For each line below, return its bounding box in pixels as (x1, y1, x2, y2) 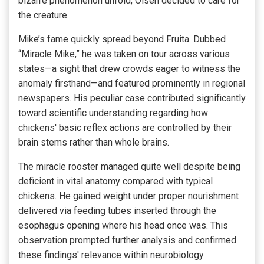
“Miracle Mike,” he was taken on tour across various (18, 48, 230, 60)
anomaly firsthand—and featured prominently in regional (18, 78, 245, 90)
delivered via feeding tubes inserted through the (18, 205, 216, 217)
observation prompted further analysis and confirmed (18, 235, 236, 246)
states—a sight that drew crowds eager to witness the (18, 63, 240, 75)
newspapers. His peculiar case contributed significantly (18, 93, 246, 104)
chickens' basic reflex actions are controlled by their (18, 122, 232, 134)
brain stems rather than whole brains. (18, 137, 169, 148)
